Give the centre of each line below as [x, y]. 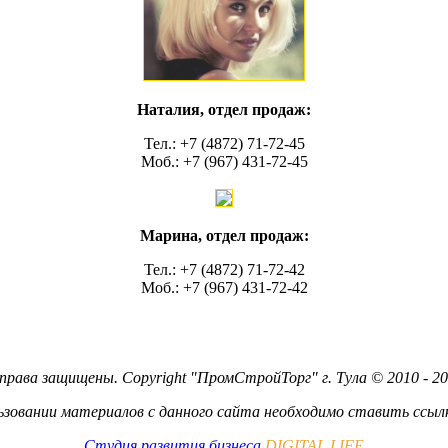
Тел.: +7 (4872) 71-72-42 [224, 270]
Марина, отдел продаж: [224, 236]
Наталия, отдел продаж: [224, 110]
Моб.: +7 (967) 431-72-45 [224, 162]
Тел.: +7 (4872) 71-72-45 [224, 144]
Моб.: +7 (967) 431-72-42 [224, 288]
